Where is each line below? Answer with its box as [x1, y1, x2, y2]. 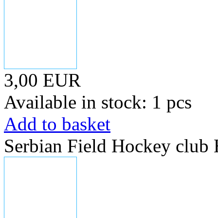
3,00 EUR [4, 70, 81, 91]
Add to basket [4, 113, 110, 134]
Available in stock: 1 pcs [4, 91, 192, 112]
